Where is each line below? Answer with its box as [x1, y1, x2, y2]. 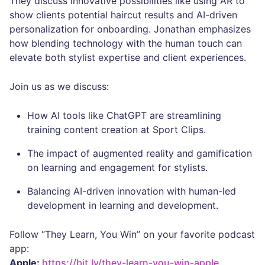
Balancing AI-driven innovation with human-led [27, 185, 236, 197]
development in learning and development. [27, 199, 218, 211]
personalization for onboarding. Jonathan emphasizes [9, 23, 251, 35]
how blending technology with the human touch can [9, 37, 242, 49]
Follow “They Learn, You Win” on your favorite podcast [9, 228, 255, 240]
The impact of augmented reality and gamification [27, 147, 252, 159]
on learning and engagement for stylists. [27, 161, 208, 173]
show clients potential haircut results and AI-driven [9, 9, 237, 21]
